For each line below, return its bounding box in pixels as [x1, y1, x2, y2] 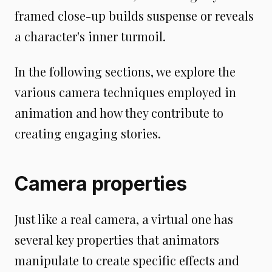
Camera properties [15, 172, 187, 195]
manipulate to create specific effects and [15, 252, 239, 268]
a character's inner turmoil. [15, 28, 166, 44]
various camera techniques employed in [15, 84, 236, 100]
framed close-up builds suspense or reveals [15, 7, 254, 24]
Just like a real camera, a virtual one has [15, 211, 233, 227]
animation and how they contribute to [15, 104, 223, 121]
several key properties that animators [15, 231, 219, 248]
